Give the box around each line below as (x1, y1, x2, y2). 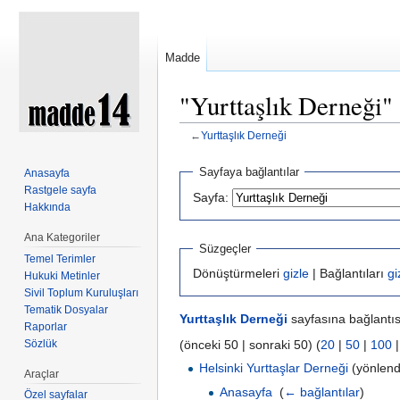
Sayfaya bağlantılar (198, 165, 299, 179)
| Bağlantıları (309, 266, 387, 281)
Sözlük (24, 337, 58, 350)
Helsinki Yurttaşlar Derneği (199, 361, 349, 376)
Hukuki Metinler (24, 269, 101, 282)
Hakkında (24, 200, 71, 213)
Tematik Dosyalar (24, 303, 109, 316)
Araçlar (24, 367, 60, 380)
